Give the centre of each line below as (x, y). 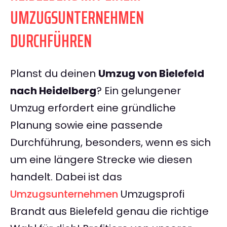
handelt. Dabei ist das (66, 177)
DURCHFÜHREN (51, 41)
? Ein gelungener (139, 91)
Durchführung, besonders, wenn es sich (110, 143)
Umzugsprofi (151, 194)
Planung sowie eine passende (86, 125)
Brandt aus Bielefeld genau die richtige (109, 212)
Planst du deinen (54, 74)
